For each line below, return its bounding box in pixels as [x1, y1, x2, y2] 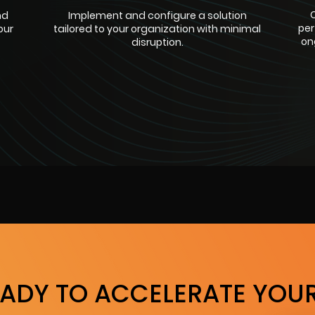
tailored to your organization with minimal [53, 22, 261, 36]
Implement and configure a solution [67, 8, 247, 22]
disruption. [131, 35, 184, 49]
